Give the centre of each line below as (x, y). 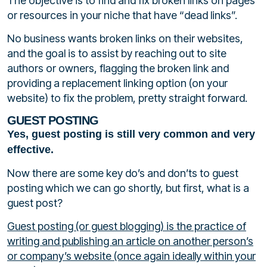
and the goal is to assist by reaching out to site (117, 54)
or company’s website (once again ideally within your (131, 256)
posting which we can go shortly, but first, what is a (128, 188)
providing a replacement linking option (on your (117, 83)
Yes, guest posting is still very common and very (131, 134)
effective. (30, 149)
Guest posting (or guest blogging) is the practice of (127, 226)
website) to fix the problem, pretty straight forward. (127, 98)
